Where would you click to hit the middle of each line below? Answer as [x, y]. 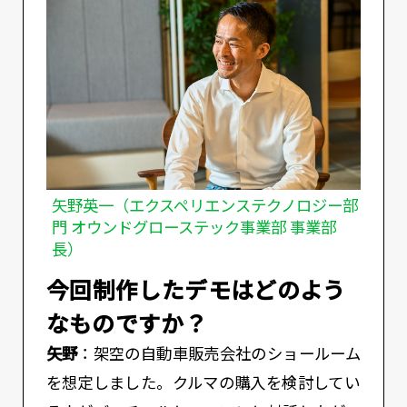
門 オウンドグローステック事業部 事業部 [194, 228]
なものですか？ [127, 322]
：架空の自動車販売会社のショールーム [219, 354]
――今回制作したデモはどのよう [196, 288]
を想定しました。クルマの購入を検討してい [203, 383]
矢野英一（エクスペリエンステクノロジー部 [204, 207]
